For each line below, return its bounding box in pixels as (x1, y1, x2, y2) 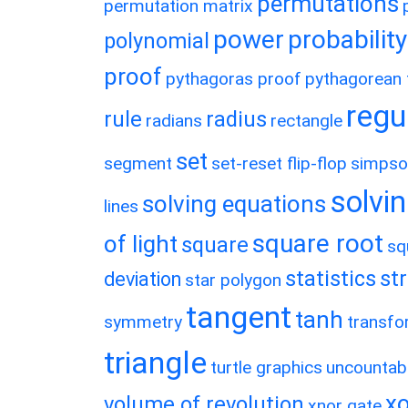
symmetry (104, 311, 182, 332)
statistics (285, 266, 376, 291)
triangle (104, 345, 207, 381)
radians (146, 110, 202, 131)
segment (104, 153, 172, 174)
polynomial (104, 28, 209, 54)
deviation (104, 268, 181, 291)
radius (206, 107, 267, 132)
